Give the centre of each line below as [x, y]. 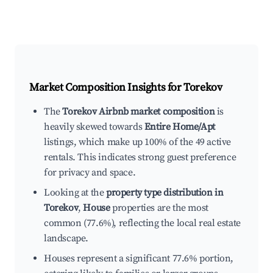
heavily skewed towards [94, 127]
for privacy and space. [90, 173]
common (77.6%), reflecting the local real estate [142, 223]
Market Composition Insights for [107, 88]
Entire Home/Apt [179, 127]
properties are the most [159, 208]
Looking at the [75, 193]
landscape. [66, 239]
